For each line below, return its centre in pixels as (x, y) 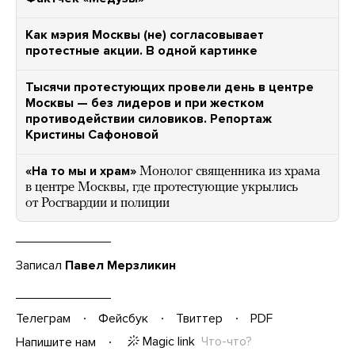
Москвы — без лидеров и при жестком (145, 103)
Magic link (169, 342)
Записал (40, 266)
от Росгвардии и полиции (97, 204)
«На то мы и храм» (81, 172)
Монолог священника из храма (230, 172)
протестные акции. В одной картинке (141, 51)
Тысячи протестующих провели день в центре (170, 88)
